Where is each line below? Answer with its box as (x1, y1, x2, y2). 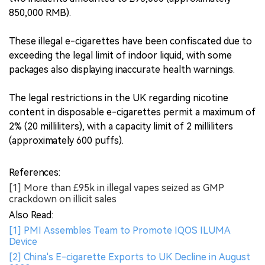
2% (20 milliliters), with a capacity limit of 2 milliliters (9, 121, 233, 132)
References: (9, 167, 60, 179)
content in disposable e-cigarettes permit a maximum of (9, 106, 256, 118)
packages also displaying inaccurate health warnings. (9, 64, 235, 76)
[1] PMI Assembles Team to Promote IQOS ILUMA (9, 225, 231, 237)
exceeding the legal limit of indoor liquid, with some (9, 50, 232, 62)
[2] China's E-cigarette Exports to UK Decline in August (9, 251, 250, 263)
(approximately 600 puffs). (9, 135, 124, 147)
